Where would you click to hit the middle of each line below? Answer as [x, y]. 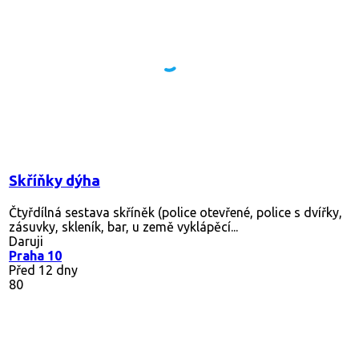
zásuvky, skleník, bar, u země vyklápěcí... [123, 226]
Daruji [26, 241]
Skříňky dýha [54, 180]
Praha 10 [35, 255]
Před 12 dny [43, 270]
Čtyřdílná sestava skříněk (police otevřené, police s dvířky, [175, 212]
